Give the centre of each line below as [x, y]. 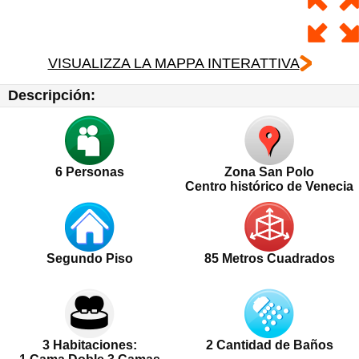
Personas [93, 171]
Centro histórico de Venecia [269, 186]
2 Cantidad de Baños [269, 345]
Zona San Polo [269, 171]
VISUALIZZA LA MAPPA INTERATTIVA [173, 63]
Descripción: [52, 95]
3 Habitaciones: [90, 345]
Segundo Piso [90, 258]
